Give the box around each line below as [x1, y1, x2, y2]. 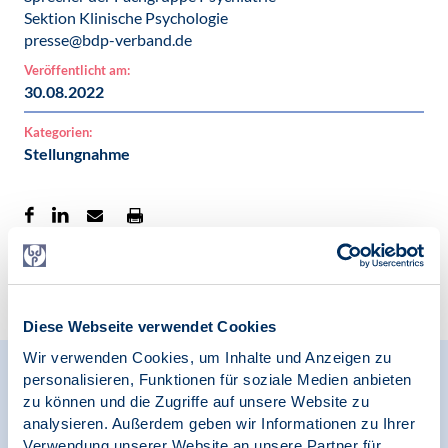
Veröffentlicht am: [24, 62, 130, 78]
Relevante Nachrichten [56, 373, 310, 402]
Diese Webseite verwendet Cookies [23, 318, 276, 335]
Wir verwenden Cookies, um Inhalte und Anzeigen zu [23, 348, 392, 366]
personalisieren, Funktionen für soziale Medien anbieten [23, 370, 412, 388]
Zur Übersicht [40, 271, 136, 290]
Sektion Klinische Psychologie [24, 8, 228, 27]
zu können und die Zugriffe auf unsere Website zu [23, 392, 369, 410]
